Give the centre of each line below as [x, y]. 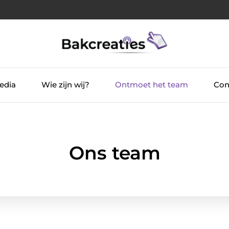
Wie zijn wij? [65, 85]
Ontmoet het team [152, 85]
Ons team [114, 153]
